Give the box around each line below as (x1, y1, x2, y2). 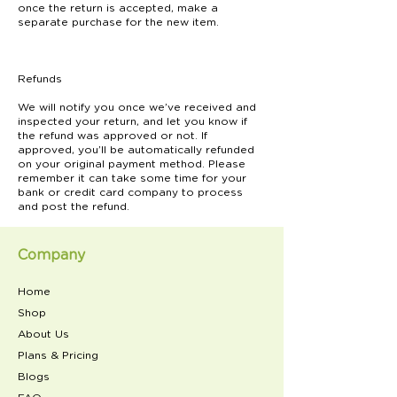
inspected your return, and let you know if (18, 115, 247, 127)
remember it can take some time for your (18, 172, 246, 183)
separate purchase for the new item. (18, 16, 219, 27)
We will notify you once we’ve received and (18, 101, 256, 113)
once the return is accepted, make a (18, 2, 218, 13)
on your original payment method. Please (18, 158, 245, 169)
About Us (18, 328, 69, 339)
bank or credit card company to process (18, 186, 243, 198)
